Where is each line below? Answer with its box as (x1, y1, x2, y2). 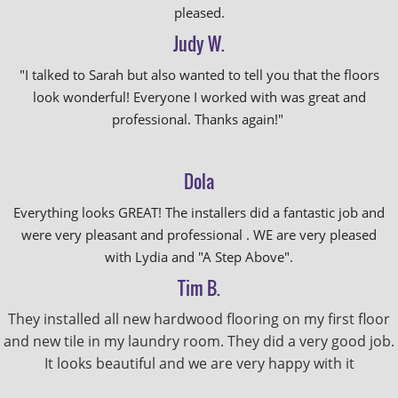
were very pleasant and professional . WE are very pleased (21, 226, 377, 243)
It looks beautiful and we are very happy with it (44, 354, 354, 373)
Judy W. (173, 30, 225, 57)
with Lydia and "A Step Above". (105, 248, 293, 266)
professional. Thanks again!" (111, 110, 287, 128)
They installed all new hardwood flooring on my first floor (8, 309, 390, 329)
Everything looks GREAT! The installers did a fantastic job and (13, 203, 385, 221)
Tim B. (178, 275, 220, 301)
